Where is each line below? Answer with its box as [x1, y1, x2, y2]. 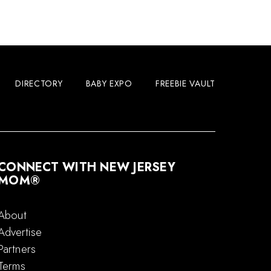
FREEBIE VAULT [155, 77, 215, 90]
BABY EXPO [85, 77, 132, 90]
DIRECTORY [15, 77, 63, 90]
